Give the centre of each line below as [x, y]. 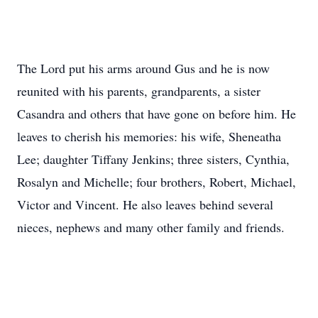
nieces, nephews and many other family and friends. [153, 227]
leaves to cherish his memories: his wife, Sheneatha [149, 136]
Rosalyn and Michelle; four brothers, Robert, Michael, [157, 182]
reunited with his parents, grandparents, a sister [139, 91]
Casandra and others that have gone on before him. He [157, 114]
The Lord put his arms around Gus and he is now [143, 68]
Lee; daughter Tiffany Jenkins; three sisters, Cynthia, [153, 159]
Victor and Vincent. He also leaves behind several [145, 204]
